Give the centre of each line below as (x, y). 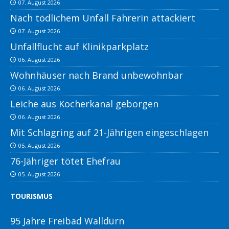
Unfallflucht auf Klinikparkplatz (79, 47)
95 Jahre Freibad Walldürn (67, 221)
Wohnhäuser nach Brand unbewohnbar (97, 75)
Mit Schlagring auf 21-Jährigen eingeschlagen (109, 133)
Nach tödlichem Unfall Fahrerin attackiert (103, 18)
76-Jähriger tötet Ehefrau (65, 161)
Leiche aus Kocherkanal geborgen (84, 104)
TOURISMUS (31, 196)
